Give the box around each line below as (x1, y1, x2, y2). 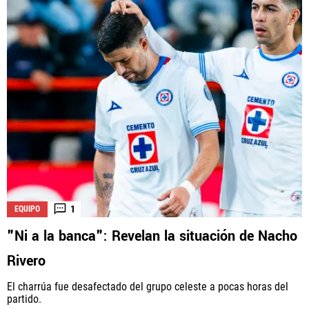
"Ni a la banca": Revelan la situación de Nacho (7, 226, 297, 246)
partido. (7, 292, 41, 306)
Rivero (7, 250, 46, 271)
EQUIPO (14, 203, 40, 214)
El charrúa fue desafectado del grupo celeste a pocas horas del (7, 279, 288, 293)
